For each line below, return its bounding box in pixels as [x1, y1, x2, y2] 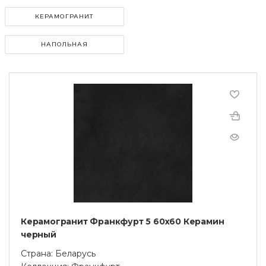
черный [21, 229, 56, 240]
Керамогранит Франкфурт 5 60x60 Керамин [21, 216, 224, 227]
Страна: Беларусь [21, 248, 96, 259]
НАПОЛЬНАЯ [41, 40, 88, 48]
